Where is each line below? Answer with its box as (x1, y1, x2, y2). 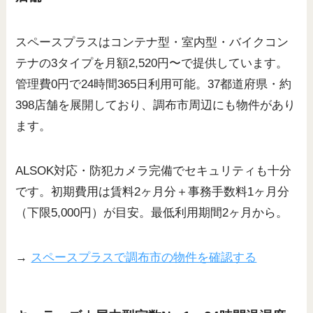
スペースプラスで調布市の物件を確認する (31, 250, 257, 264)
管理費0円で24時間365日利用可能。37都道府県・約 (15, 77, 292, 91)
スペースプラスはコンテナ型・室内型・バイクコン (15, 35, 289, 49)
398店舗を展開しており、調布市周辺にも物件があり (15, 98, 296, 112)
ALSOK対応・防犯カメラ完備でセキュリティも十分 (15, 163, 292, 177)
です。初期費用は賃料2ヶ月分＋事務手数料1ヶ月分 (15, 184, 290, 198)
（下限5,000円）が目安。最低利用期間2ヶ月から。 (15, 205, 289, 219)
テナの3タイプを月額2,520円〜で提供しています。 (15, 56, 289, 70)
